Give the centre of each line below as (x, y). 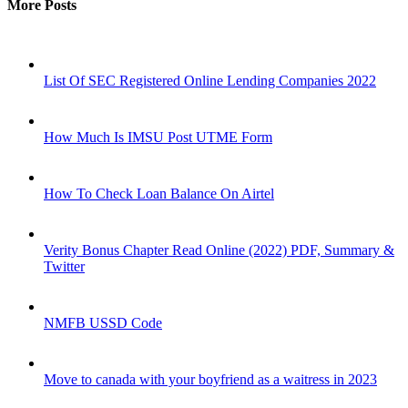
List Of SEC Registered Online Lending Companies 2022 (210, 81)
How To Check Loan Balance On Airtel (159, 194)
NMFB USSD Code (103, 323)
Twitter (64, 267)
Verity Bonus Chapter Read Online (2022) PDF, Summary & (219, 250)
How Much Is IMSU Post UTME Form (158, 138)
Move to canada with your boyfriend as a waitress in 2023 (210, 380)
